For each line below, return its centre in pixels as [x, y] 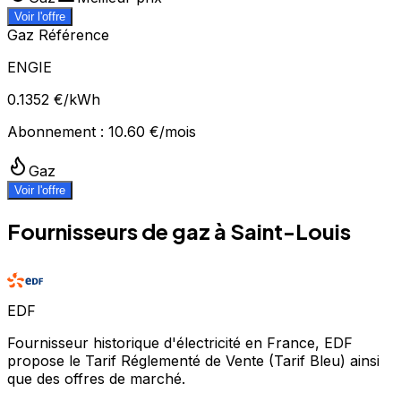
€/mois [171, 131]
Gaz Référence [58, 34]
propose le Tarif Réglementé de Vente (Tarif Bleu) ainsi [193, 360]
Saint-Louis [290, 230]
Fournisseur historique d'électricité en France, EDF [180, 342]
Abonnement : [55, 131]
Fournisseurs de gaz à [119, 230]
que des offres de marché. [96, 378]
